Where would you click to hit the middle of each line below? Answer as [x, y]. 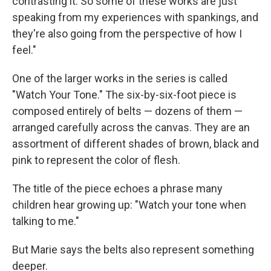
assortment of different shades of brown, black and [135, 144]
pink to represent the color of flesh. [96, 160]
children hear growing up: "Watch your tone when [129, 205]
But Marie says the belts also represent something [133, 250]
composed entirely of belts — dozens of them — [127, 111]
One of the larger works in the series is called [120, 78]
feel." [24, 50]
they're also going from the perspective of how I [127, 34]
